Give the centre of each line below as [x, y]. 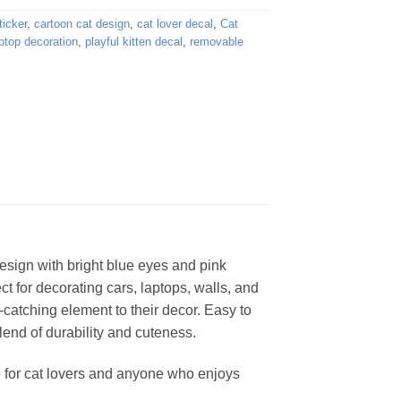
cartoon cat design [82, 24]
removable [217, 42]
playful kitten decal [134, 42]
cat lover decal [175, 24]
